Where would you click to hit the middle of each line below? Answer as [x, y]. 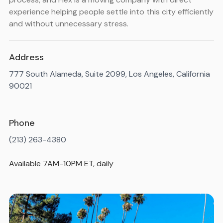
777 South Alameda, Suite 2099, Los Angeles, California [110, 74]
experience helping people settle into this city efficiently [111, 12]
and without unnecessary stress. [69, 24]
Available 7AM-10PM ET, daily [61, 164]
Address [27, 57]
